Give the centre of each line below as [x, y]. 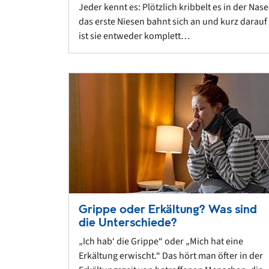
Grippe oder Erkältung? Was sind [168, 209]
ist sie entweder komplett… [134, 36]
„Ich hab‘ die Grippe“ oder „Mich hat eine [161, 241]
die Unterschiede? [128, 222]
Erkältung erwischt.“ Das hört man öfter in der [171, 255]
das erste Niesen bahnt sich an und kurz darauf [173, 22]
